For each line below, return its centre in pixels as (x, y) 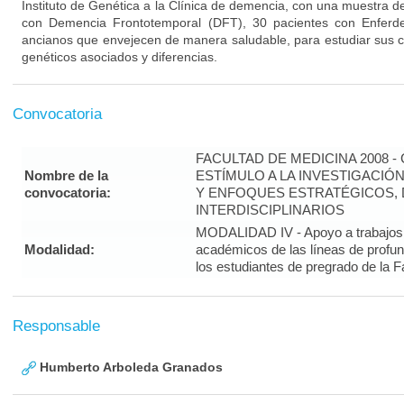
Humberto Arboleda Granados (129, 367)
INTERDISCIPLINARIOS (270, 210)
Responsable (56, 326)
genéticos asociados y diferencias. (119, 57)
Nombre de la (66, 175)
